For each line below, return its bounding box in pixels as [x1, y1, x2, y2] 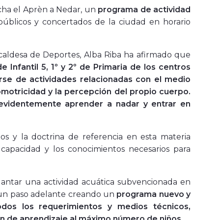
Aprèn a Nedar [23, 5, 81, 15]
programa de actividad [98, 5, 191, 15]
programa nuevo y [116, 190, 191, 199]
